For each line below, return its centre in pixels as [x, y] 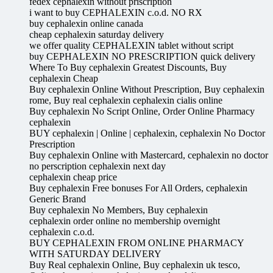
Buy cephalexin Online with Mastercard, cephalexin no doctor [149, 155]
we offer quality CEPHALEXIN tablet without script [131, 46]
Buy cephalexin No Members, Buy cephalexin [119, 210]
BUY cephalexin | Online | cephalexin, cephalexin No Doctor [147, 133]
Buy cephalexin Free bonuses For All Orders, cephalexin [138, 188]
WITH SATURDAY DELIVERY [95, 254]
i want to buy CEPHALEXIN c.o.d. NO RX [116, 13]
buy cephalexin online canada [86, 24]
